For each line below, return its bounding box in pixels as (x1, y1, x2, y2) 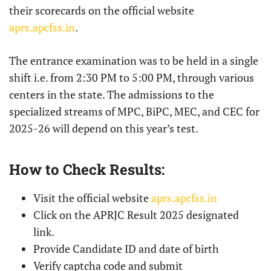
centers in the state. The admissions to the (9, 87, 214, 102)
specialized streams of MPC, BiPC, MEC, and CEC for (9, 104, 260, 119)
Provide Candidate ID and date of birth (33, 241, 219, 256)
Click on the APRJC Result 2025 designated (33, 207, 239, 223)
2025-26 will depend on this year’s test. (9, 121, 198, 136)
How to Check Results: (9, 160, 165, 180)
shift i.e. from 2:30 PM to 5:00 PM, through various (9, 70, 254, 85)
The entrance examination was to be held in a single (9, 53, 258, 68)
